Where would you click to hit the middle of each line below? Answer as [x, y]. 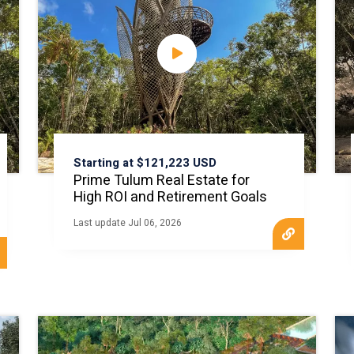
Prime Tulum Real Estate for [162, 181]
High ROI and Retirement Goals [171, 197]
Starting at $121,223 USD [145, 163]
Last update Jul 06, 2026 [128, 223]
